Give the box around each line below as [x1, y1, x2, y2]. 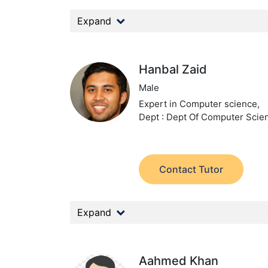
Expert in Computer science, [139, 98, 260, 109]
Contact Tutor [159, 163, 224, 175]
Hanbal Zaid [139, 62, 208, 77]
